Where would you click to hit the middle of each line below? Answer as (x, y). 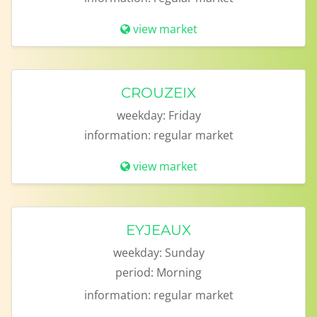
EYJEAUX (158, 230)
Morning (179, 272)
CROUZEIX (158, 93)
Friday (184, 115)
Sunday (184, 253)
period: (134, 272)
